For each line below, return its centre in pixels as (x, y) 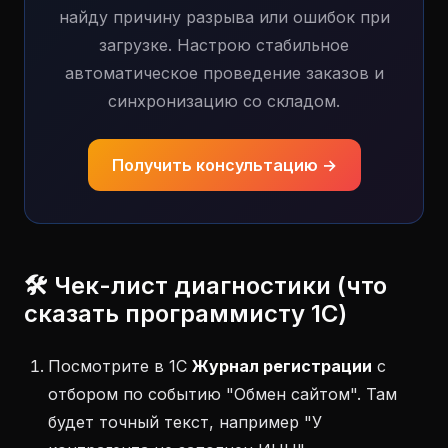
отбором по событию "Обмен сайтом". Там (222, 394)
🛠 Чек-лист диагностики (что (205, 285)
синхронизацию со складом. (224, 101)
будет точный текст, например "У (185, 422)
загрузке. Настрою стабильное (224, 45)
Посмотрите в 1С (120, 366)
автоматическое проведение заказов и (224, 73)
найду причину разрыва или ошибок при (224, 17)
